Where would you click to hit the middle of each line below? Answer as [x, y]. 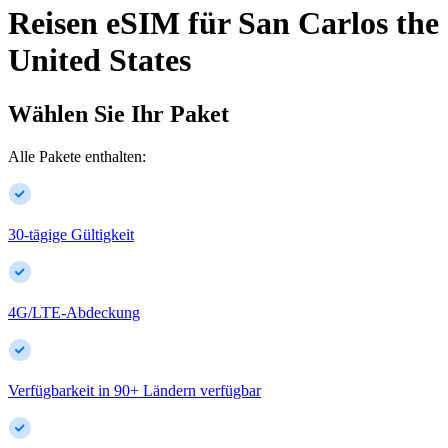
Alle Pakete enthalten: [77, 156]
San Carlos [313, 23]
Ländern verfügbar [202, 390]
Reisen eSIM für [119, 23]
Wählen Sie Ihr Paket [118, 113]
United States [99, 60]
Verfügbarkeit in [59, 390]
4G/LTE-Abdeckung [74, 312]
